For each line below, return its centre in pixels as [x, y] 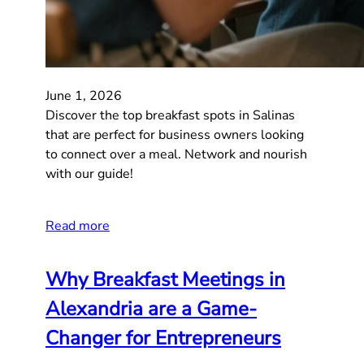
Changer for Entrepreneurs [163, 338]
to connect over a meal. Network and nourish [176, 155]
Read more [78, 226]
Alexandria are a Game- [151, 309]
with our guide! [89, 174]
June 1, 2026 [84, 96]
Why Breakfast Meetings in [165, 280]
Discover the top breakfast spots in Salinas [170, 116]
